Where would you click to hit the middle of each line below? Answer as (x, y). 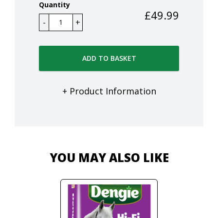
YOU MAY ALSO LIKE (109, 157)
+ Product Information (109, 91)
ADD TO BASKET (109, 58)
